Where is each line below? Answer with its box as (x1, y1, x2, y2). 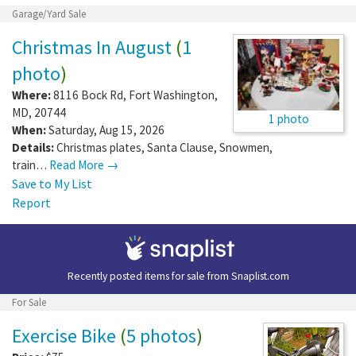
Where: (12, 87, 51, 103)
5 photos (126, 323, 196, 348)
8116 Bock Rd (53, 87, 123, 103)
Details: (12, 139, 54, 155)
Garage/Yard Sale (12, 6, 86, 21)
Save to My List (12, 175, 92, 192)
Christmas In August (12, 34, 172, 60)
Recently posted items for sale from (67, 269, 231, 283)
